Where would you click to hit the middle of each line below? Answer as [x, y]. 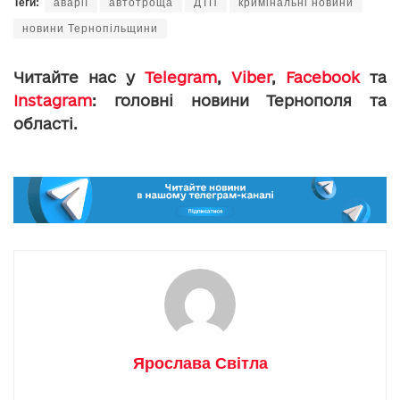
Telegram [181, 78]
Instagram [53, 101]
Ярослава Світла [200, 363]
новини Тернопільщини [90, 29]
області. [46, 124]
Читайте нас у [79, 78]
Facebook [323, 78]
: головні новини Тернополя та [239, 101]
